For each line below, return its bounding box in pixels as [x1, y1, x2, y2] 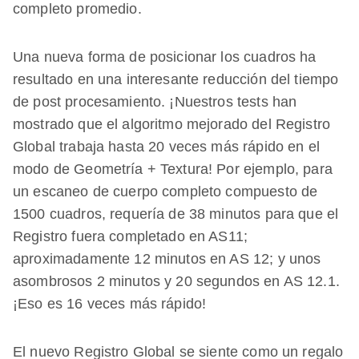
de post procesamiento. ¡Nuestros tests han [13, 94, 297, 111]
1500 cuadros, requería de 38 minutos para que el [13, 206, 339, 223]
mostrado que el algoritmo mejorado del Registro [13, 116, 331, 133]
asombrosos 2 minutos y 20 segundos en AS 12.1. [13, 273, 340, 290]
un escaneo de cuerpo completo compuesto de [13, 184, 318, 200]
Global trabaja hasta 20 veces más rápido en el [13, 139, 320, 155]
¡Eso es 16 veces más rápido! [13, 296, 207, 313]
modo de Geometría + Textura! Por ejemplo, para [13, 161, 333, 178]
